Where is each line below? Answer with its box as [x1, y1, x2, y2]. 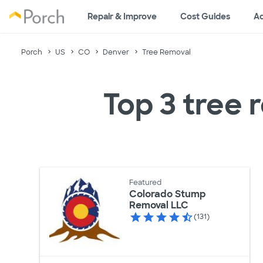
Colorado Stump [129, 188, 206, 201]
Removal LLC [129, 199, 188, 212]
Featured [129, 178, 161, 188]
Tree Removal [142, 48, 191, 57]
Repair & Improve [87, 11, 157, 22]
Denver [103, 48, 129, 57]
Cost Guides [180, 11, 230, 22]
